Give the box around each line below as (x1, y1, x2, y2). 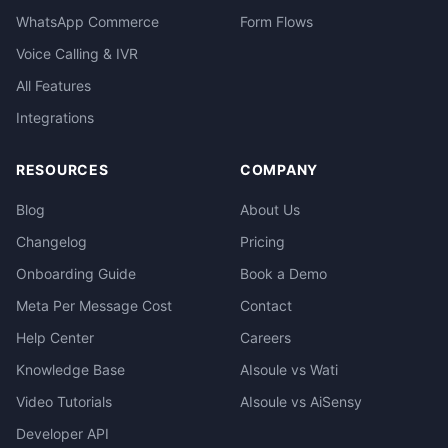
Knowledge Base (16, 361, 125, 378)
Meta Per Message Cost (16, 297, 172, 314)
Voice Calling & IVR (16, 45, 138, 62)
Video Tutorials (16, 393, 112, 410)
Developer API (16, 425, 109, 442)
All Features (16, 77, 91, 94)
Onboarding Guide (16, 265, 136, 282)
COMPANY (240, 161, 318, 178)
